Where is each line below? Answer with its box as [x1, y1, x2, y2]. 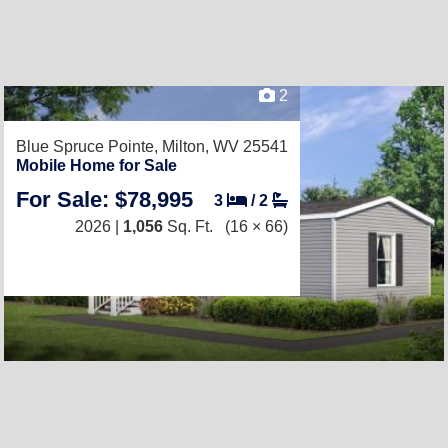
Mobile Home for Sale [16, 157, 177, 174]
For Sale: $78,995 [16, 187, 193, 212]
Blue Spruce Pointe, [16, 138, 162, 155]
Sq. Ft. [163, 218, 213, 235]
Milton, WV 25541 [162, 138, 288, 155]
